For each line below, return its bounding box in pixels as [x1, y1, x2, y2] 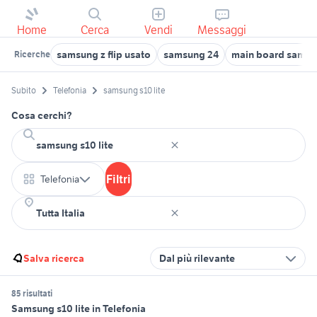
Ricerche [14, 49, 50, 59]
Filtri [106, 172, 131, 187]
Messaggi [197, 23, 247, 37]
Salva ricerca [23, 252, 84, 265]
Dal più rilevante [159, 252, 235, 265]
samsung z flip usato [57, 48, 151, 61]
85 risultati [11, 288, 52, 299]
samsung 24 [163, 48, 219, 61]
